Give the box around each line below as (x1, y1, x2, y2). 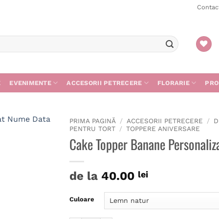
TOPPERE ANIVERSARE (126, 125, 200, 132)
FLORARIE (157, 79, 190, 87)
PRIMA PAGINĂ (69, 117, 116, 125)
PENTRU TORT (69, 125, 115, 132)
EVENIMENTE (9, 79, 51, 87)
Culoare (69, 195, 94, 203)
